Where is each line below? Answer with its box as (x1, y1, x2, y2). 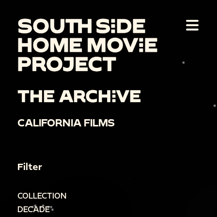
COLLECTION (17, 191, 66, 201)
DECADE (17, 204, 50, 214)
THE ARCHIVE (17, 85, 141, 106)
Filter (17, 160, 42, 172)
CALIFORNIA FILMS (17, 116, 115, 129)
